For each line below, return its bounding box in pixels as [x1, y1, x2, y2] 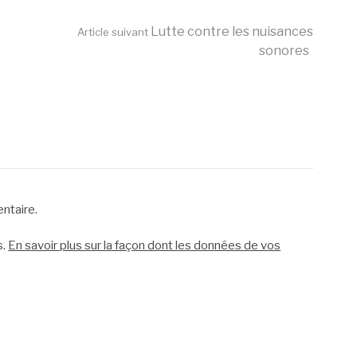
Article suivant [77, 25, 149, 38]
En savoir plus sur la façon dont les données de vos [8, 237, 281, 253]
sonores [259, 43, 310, 58]
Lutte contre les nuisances [148, 24, 314, 39]
